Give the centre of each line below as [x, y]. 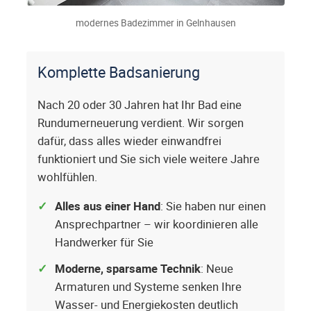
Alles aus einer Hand [108, 207]
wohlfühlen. [67, 177]
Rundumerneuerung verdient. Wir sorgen [141, 123]
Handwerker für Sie [104, 243]
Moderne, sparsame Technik [128, 269]
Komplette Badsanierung [119, 72]
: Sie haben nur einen [213, 207]
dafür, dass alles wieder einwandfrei [129, 141]
